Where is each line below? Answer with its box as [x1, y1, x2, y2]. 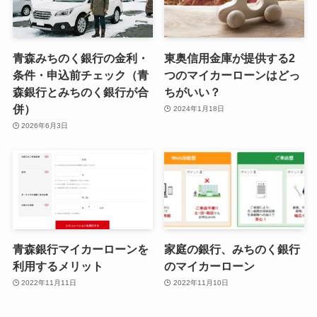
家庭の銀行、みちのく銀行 [164, 242, 301, 255]
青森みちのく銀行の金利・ [12, 51, 149, 64]
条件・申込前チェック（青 [12, 68, 149, 81]
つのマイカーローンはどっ [164, 68, 301, 81]
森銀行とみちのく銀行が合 [12, 85, 149, 98]
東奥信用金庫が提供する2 [164, 51, 296, 64]
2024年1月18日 [173, 105, 224, 113]
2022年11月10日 [173, 279, 229, 287]
